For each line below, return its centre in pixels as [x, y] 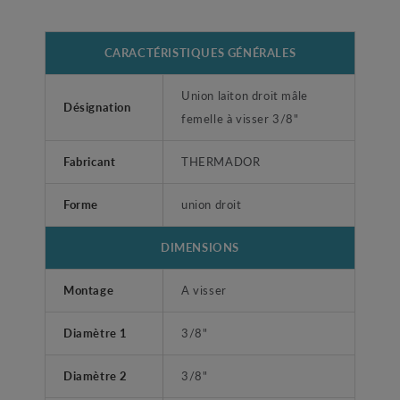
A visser [204, 290]
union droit [212, 204]
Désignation [97, 107]
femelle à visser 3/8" [240, 119]
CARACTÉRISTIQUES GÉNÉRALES [200, 53]
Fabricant [90, 162]
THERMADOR [221, 162]
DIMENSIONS [200, 247]
